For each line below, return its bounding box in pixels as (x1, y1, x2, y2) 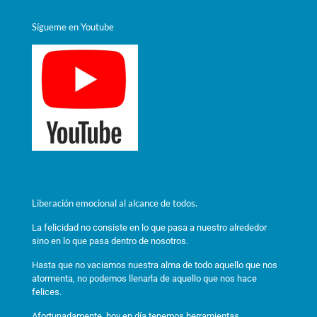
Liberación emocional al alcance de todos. (32, 197, 197, 209)
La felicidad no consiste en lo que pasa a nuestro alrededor (32, 221, 267, 233)
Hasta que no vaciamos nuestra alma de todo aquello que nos (32, 259, 277, 270)
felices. (32, 286, 62, 297)
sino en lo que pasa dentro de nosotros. (32, 235, 188, 246)
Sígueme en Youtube (32, 21, 114, 33)
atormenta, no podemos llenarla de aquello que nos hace (32, 272, 257, 284)
